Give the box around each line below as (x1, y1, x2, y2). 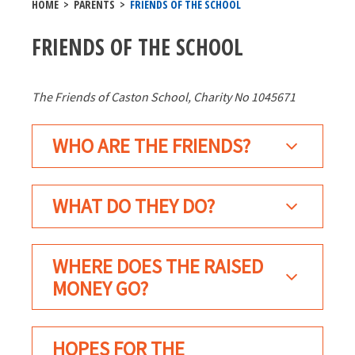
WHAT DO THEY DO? (52, 193, 215, 219)
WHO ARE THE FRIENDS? (52, 133, 250, 159)
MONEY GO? (52, 275, 148, 301)
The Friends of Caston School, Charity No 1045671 (32, 89, 296, 105)
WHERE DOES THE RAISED (52, 253, 263, 279)
